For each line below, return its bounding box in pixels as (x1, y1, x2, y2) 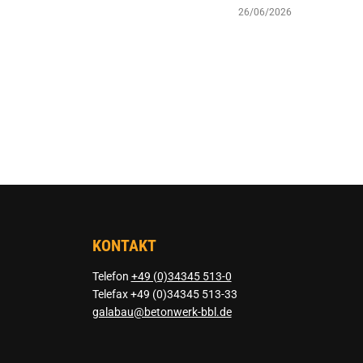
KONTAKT (92, 235, 156, 255)
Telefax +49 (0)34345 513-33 (92, 287, 237, 301)
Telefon (92, 269, 131, 283)
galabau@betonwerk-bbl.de (92, 305, 232, 318)
